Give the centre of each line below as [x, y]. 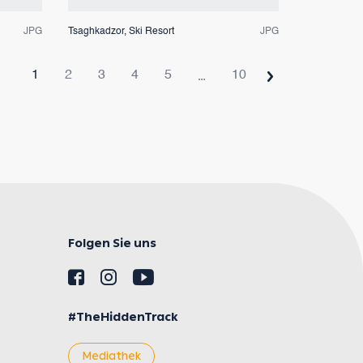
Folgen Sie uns [112, 243]
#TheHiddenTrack [123, 317]
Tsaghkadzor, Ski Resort [121, 31]
